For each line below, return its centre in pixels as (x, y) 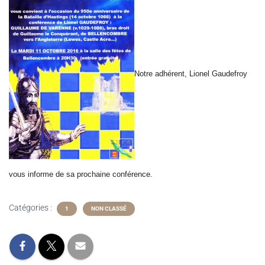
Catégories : (31, 208)
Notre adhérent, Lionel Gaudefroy (191, 74)
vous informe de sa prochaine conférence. (81, 174)
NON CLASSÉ (109, 209)
